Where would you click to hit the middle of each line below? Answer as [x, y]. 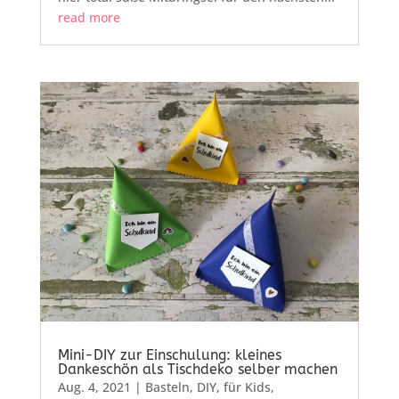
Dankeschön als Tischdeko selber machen [197, 369]
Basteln [167, 387]
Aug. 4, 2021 [94, 387]
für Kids [247, 387]
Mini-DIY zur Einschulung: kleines [169, 354]
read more [89, 17]
